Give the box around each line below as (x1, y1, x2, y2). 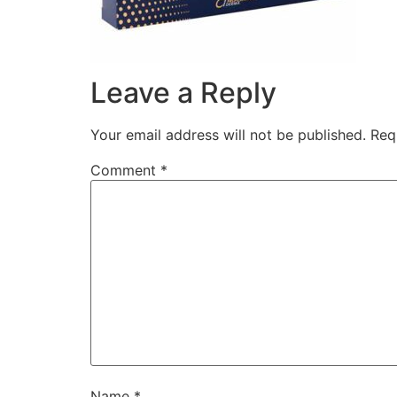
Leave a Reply (90, 75, 276, 111)
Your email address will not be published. (90, 126, 366, 144)
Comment (90, 161, 160, 180)
